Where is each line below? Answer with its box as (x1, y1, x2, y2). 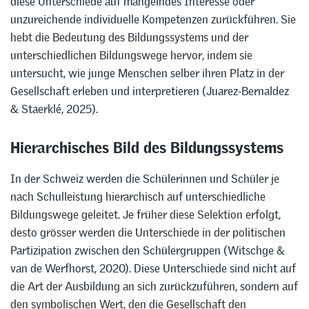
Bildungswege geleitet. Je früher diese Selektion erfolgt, (10, 207, 281, 223)
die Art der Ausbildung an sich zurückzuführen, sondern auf (10, 279, 298, 295)
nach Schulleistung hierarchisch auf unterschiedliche (10, 189, 266, 205)
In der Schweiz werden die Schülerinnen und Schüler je (10, 171, 279, 187)
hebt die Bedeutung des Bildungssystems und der (10, 29, 248, 45)
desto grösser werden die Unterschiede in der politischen (10, 225, 286, 241)
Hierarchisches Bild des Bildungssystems (10, 130, 283, 157)
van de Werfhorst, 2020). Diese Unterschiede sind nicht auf (10, 261, 296, 277)
